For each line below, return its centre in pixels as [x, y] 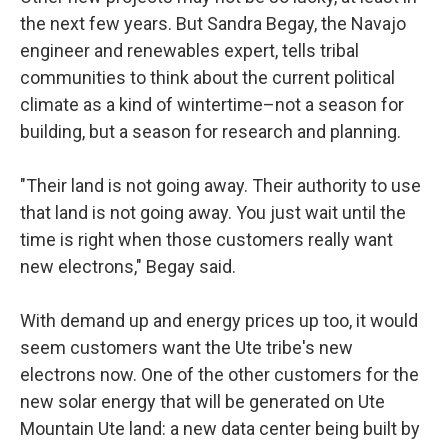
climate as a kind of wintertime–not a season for [212, 104]
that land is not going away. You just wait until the [213, 212]
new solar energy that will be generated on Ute [202, 401]
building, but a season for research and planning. [210, 131]
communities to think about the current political [207, 77]
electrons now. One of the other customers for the [219, 374]
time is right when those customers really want [206, 239]
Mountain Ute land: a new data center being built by [220, 428]
